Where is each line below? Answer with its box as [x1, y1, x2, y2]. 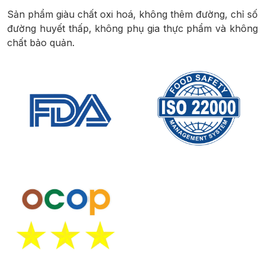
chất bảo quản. [7, 37, 75, 49]
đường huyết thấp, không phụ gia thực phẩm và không [7, 22, 258, 34]
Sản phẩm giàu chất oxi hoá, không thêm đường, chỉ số [7, 8, 258, 20]
